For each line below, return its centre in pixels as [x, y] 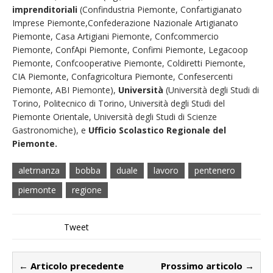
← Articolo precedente [71, 265]
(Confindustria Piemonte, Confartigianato [160, 9]
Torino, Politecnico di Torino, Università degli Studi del [119, 103]
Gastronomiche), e [50, 130]
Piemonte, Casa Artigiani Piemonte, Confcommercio [115, 36]
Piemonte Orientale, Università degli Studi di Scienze [115, 116]
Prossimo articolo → [207, 265]
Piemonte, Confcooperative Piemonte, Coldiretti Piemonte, [129, 63]
